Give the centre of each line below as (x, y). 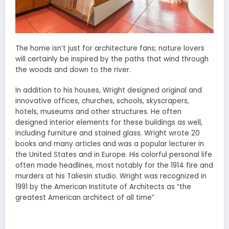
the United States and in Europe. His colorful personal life (114, 155)
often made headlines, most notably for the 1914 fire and (114, 166)
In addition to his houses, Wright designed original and (109, 90)
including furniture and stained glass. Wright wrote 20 (108, 133)
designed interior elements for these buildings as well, (109, 123)
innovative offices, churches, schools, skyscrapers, (102, 101)
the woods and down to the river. (73, 70)
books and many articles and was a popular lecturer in (110, 144)
